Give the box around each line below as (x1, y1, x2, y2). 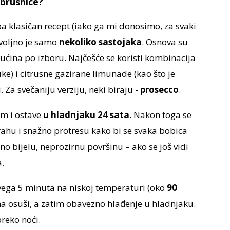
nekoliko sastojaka (59, 36, 142, 48)
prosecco (140, 84, 179, 96)
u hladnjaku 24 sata (43, 109, 129, 121)
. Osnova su (141, 36, 188, 48)
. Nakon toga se (129, 109, 191, 121)
